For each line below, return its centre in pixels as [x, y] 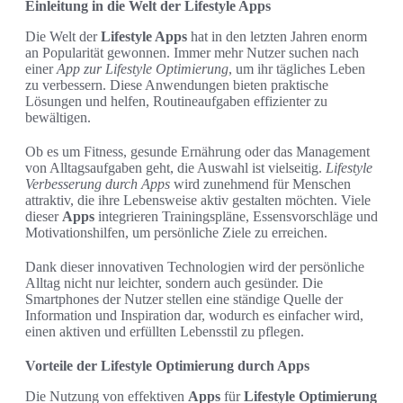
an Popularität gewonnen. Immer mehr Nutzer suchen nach [192, 53]
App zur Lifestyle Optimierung [143, 69]
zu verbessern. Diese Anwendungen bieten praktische [177, 85]
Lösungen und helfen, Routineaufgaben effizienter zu [176, 102]
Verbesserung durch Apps [98, 184]
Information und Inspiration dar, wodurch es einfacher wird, [194, 316]
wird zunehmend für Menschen [260, 184]
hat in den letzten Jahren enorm [277, 37]
